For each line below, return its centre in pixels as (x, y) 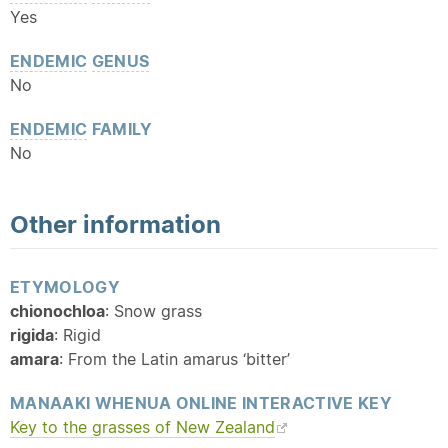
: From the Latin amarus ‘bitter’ (174, 359)
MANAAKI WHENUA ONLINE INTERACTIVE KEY (201, 403)
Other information (115, 224)
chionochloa (57, 311)
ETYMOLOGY (65, 287)
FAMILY (120, 129)
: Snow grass (153, 311)
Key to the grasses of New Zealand (142, 427)
